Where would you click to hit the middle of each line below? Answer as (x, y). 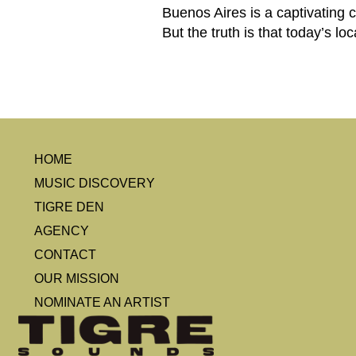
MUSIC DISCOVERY (95, 184)
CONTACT (66, 255)
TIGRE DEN (70, 207)
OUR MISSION (77, 279)
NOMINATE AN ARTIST (103, 303)
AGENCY (62, 231)
